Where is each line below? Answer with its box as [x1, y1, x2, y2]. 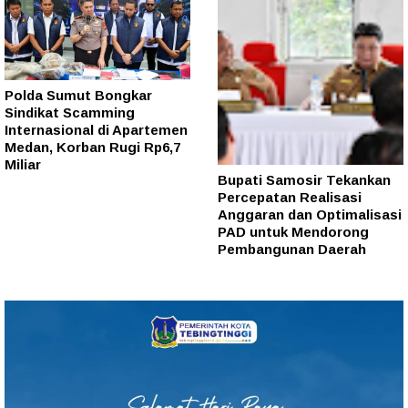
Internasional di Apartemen [5, 122, 188, 138]
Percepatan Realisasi [218, 189, 362, 205]
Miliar [5, 157, 41, 173]
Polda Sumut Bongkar [5, 87, 152, 104]
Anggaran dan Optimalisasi [218, 206, 402, 222]
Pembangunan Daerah [218, 240, 366, 257]
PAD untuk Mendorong [218, 223, 369, 240]
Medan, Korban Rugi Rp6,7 [5, 139, 180, 156]
